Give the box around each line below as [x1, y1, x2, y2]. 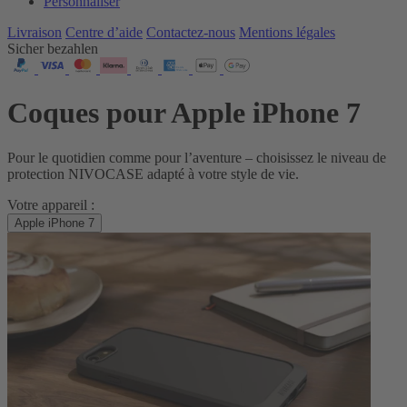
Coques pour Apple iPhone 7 [7, 96, 361, 130]
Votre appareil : [7, 196, 94, 213]
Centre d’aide [65, 25, 143, 40]
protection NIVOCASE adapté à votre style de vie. [7, 165, 299, 182]
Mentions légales [239, 25, 335, 40]
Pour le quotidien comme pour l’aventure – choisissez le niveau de [7, 149, 386, 165]
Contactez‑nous [146, 25, 235, 40]
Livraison [7, 25, 62, 40]
